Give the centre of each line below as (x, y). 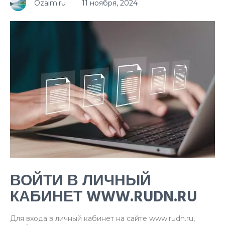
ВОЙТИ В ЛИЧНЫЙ (81, 181)
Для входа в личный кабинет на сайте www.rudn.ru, (102, 219)
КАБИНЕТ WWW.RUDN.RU (103, 197)
